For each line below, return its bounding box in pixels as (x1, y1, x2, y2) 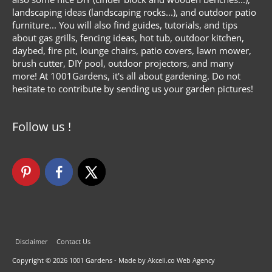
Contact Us (56, 236, 91, 246)
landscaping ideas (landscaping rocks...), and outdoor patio (12, 6, 256, 19)
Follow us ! (12, 118, 71, 135)
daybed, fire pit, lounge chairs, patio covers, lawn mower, (12, 44, 251, 57)
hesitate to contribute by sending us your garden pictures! (12, 83, 253, 95)
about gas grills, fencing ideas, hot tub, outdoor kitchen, (12, 32, 244, 44)
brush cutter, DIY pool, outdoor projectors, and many (12, 57, 234, 70)
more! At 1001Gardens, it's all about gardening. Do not (12, 70, 240, 83)
